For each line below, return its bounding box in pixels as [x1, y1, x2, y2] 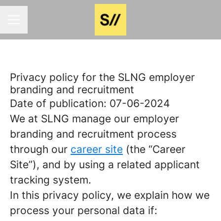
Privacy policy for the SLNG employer [10, 71, 195, 83]
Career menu [7, 20, 55, 30]
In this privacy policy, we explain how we [10, 189, 210, 201]
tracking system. [10, 174, 91, 186]
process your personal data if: [10, 204, 157, 217]
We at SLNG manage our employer [10, 112, 179, 125]
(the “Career [123, 143, 185, 155]
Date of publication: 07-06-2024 [10, 97, 170, 110]
